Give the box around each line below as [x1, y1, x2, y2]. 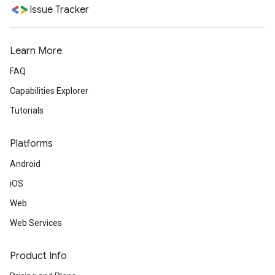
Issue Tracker [29, 4, 89, 16]
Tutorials [10, 106, 44, 115]
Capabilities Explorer [10, 86, 88, 96]
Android [10, 159, 41, 169]
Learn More [10, 45, 62, 57]
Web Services [10, 218, 62, 228]
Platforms [10, 137, 53, 150]
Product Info [10, 250, 67, 262]
